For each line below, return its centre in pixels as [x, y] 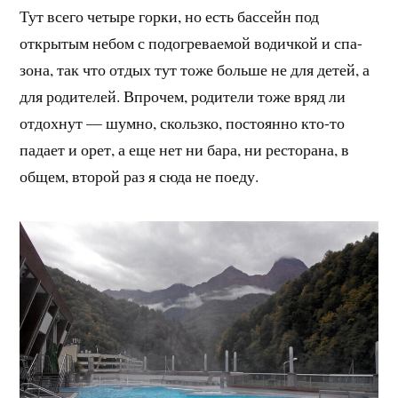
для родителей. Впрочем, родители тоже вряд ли [183, 96]
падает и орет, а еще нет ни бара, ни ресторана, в [185, 150]
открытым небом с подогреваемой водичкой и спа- [191, 43]
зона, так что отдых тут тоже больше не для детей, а [195, 70]
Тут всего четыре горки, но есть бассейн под [170, 16]
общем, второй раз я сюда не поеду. [139, 176]
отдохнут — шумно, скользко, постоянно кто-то [183, 123]
